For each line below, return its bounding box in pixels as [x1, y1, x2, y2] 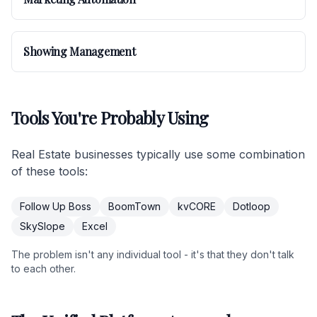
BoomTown [108, 200, 161, 212]
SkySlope [20, 220, 65, 232]
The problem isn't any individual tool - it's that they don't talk [11, 248, 294, 260]
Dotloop [233, 200, 270, 212]
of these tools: [11, 164, 88, 178]
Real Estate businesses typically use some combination [11, 147, 305, 161]
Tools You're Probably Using [11, 106, 209, 129]
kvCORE [178, 200, 216, 212]
